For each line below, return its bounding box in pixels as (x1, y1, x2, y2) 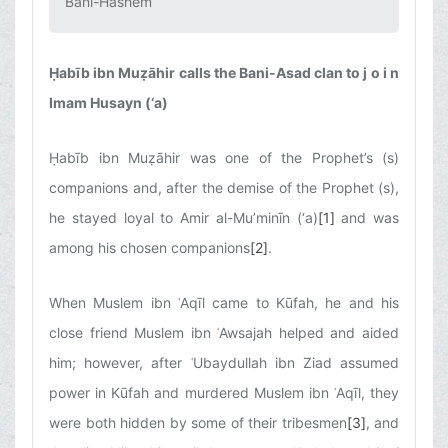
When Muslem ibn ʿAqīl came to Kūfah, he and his (49, 294, 399, 312)
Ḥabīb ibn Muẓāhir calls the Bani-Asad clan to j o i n (49, 64, 399, 82)
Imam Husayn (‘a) (49, 94, 168, 112)
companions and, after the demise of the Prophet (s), (49, 179, 399, 197)
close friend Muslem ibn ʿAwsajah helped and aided (49, 324, 399, 342)
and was (334, 209, 399, 227)
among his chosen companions (49, 239, 250, 257)
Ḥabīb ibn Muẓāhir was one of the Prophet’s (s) (49, 149, 399, 167)
